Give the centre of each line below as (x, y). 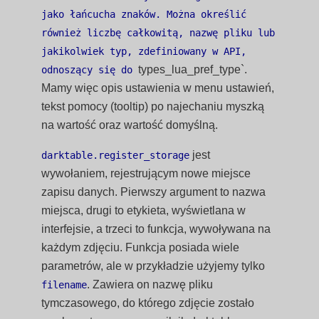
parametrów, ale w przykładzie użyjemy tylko (153, 266)
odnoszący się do (90, 70)
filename (64, 285)
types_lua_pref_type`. (193, 69)
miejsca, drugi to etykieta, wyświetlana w (144, 210)
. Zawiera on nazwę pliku (150, 284)
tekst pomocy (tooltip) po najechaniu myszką (153, 106)
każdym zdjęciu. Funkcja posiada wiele (141, 247)
